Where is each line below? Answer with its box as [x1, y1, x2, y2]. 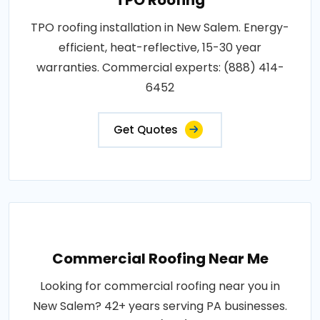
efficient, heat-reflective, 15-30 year [59, 39, 261, 56]
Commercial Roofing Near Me [51, 248, 269, 269]
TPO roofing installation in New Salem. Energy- [31, 19, 289, 36]
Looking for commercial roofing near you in [40, 277, 280, 294]
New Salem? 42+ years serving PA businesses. [33, 297, 287, 314]
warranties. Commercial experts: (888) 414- [36, 59, 284, 76]
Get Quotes [114, 121, 178, 137]
